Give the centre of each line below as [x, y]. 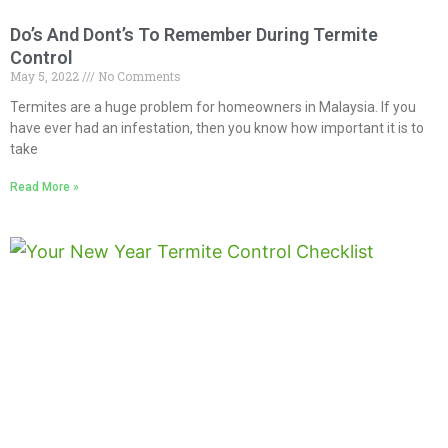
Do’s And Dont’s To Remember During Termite [194, 34]
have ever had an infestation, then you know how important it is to [217, 127]
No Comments [138, 75]
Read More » [44, 186]
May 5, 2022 [46, 75]
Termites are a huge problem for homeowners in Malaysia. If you [213, 106]
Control [41, 57]
